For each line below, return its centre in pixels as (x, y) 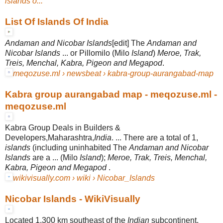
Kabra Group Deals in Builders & (63, 127)
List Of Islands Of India (57, 21)
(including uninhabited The (80, 147)
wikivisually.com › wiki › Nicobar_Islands (84, 178)
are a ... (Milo (55, 157)
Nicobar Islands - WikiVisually (73, 199)
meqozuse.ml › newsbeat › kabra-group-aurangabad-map (113, 73)
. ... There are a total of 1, (155, 137)
